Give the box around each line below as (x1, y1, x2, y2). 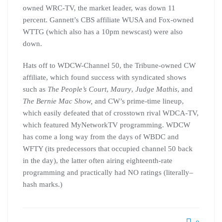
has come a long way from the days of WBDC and (23, 133, 179, 141)
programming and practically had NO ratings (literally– (23, 168, 193, 176)
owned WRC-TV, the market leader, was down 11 (23, 4, 175, 12)
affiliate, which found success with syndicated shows (23, 73, 186, 81)
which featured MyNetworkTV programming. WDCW (23, 121, 190, 129)
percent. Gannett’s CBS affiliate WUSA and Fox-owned (23, 16, 194, 24)
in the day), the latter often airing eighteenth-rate (23, 157, 172, 165)
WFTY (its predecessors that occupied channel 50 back (23, 145, 193, 153)
